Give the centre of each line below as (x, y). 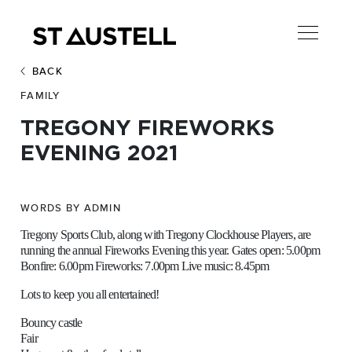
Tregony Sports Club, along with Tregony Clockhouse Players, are (166, 235)
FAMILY (40, 96)
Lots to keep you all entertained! (90, 295)
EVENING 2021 (99, 153)
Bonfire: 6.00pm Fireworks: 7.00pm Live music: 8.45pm (145, 266)
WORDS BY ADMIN (71, 209)
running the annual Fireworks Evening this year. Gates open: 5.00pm (170, 251)
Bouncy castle (51, 323)
